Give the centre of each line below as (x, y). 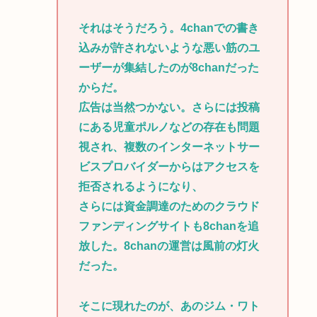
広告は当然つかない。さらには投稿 (169, 107)
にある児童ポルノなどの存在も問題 (169, 127)
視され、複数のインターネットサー (169, 146)
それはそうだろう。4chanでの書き (168, 28)
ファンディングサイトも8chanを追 (168, 226)
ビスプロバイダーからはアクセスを (169, 166)
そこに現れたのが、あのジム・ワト (169, 306)
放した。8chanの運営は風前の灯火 (168, 246)
